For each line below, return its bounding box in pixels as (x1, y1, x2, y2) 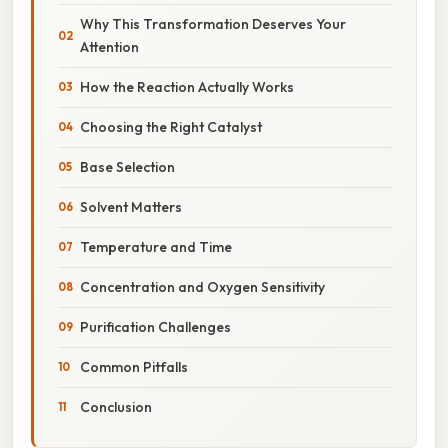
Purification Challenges (80, 317, 231, 336)
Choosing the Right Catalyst (80, 117, 262, 136)
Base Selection (80, 157, 175, 176)
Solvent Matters (80, 197, 182, 216)
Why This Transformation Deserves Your (80, 14, 346, 33)
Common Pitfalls (80, 357, 188, 376)
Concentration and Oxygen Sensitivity (80, 277, 325, 296)
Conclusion (80, 397, 152, 416)
